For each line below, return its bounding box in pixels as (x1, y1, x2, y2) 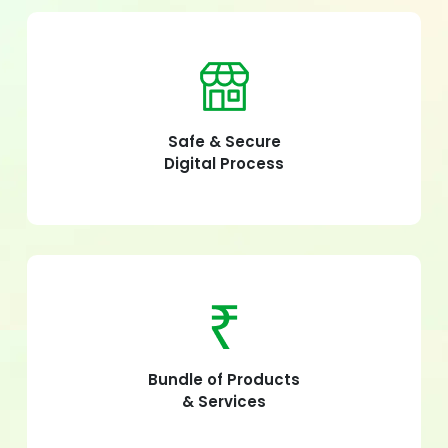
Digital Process (164, 152, 284, 174)
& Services (182, 390, 266, 412)
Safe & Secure (167, 130, 281, 152)
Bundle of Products (148, 368, 300, 390)
